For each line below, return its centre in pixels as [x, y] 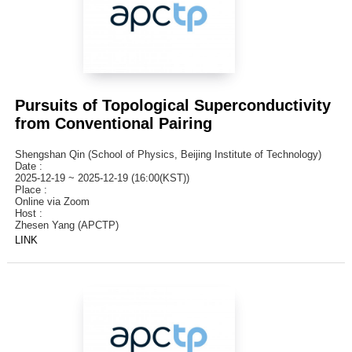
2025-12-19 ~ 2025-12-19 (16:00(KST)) [102, 178]
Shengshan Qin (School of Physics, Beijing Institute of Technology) [168, 155]
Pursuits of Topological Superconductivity [172, 106]
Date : [31, 167]
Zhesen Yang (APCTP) [66, 225]
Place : [34, 190]
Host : [31, 214]
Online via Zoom [52, 202]
